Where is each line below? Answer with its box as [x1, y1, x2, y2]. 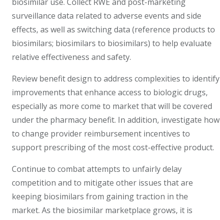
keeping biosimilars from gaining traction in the [12, 191, 188, 202]
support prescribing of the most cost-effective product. [12, 142, 216, 153]
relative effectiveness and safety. [12, 52, 135, 63]
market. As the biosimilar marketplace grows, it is [12, 205, 192, 216]
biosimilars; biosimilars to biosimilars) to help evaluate [12, 38, 212, 49]
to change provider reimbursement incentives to [12, 128, 190, 139]
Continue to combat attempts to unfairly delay [12, 164, 182, 175]
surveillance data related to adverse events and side [12, 10, 201, 22]
